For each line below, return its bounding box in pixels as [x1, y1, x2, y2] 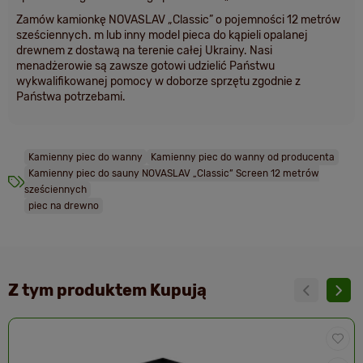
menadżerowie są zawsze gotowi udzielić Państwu [16, 59, 275, 73]
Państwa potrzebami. [16, 90, 126, 104]
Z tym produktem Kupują [8, 280, 207, 300]
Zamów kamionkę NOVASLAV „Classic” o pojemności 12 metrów [16, 13, 340, 27]
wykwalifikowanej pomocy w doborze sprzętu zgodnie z [16, 75, 301, 88]
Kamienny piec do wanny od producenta [151, 152, 335, 163]
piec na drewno [28, 200, 99, 211]
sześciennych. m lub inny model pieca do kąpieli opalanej [16, 28, 308, 42]
